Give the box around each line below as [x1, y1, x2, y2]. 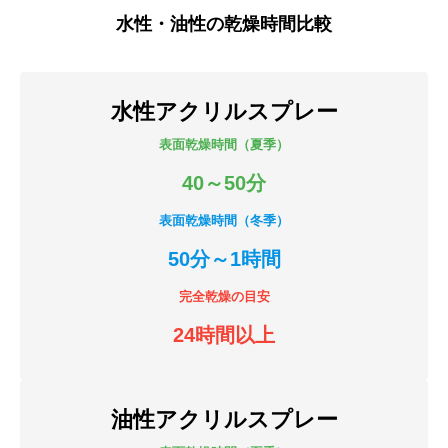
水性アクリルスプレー [110, 98, 338, 124]
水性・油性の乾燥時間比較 [116, 13, 332, 34]
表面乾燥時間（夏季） [159, 136, 289, 152]
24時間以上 [173, 323, 275, 346]
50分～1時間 [167, 247, 281, 270]
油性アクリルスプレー [110, 406, 338, 432]
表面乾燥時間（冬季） [159, 212, 289, 228]
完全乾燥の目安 [178, 288, 270, 304]
